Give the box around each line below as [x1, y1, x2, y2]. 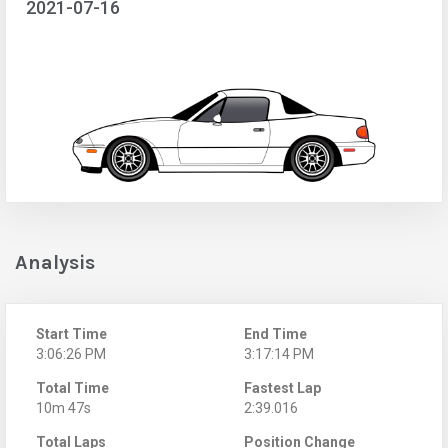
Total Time [36, 379, 109, 396]
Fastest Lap [244, 379, 321, 396]
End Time [244, 325, 307, 342]
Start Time [36, 325, 107, 342]
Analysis [15, 250, 95, 274]
